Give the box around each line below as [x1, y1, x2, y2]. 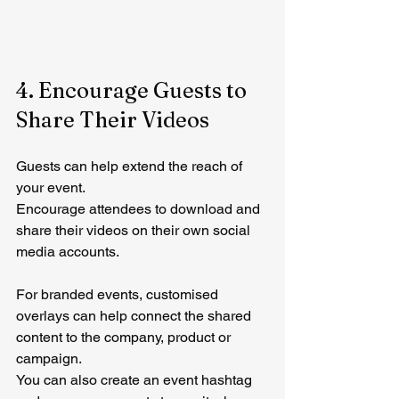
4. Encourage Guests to [16, 77, 251, 103]
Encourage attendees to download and [16, 199, 264, 217]
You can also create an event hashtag [16, 370, 256, 388]
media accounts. [16, 242, 119, 260]
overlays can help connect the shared [16, 306, 255, 324]
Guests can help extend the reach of [16, 157, 246, 175]
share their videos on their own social [16, 221, 254, 239]
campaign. [16, 349, 82, 367]
